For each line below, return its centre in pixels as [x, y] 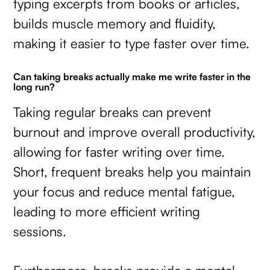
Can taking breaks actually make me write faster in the [132, 77]
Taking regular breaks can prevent [113, 112]
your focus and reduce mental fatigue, [124, 192]
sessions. [40, 231]
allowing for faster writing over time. [119, 152]
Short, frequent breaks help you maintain [132, 172]
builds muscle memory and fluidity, [115, 23]
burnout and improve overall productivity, [135, 132]
